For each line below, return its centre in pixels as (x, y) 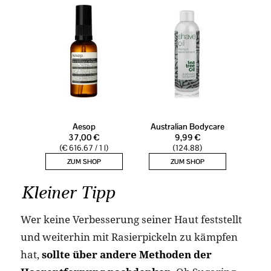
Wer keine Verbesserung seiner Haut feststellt (131, 220)
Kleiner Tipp (67, 192)
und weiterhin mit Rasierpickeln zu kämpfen (129, 237)
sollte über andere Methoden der (126, 255)
